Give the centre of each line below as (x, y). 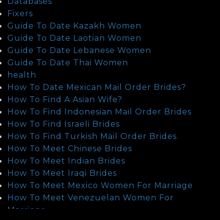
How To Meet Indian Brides (66, 161)
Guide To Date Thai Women (68, 62)
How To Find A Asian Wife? (65, 99)
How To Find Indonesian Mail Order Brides (99, 111)
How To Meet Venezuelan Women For (91, 197)
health (22, 75)
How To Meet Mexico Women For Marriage (100, 185)
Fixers (20, 13)
